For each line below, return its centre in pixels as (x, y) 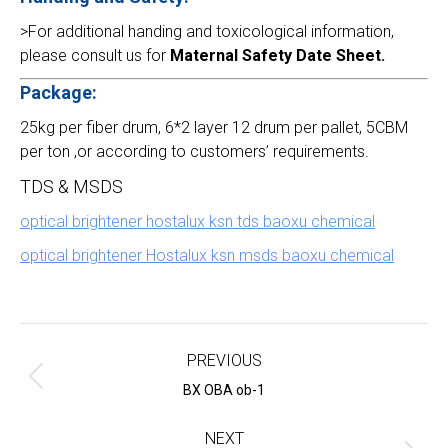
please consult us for (95, 55)
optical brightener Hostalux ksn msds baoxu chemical (207, 255)
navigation (58, 360)
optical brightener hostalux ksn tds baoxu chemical (197, 221)
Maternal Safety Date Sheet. (277, 55)
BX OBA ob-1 (224, 390)
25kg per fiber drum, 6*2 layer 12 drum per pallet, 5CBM (214, 127)
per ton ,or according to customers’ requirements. (194, 151)
